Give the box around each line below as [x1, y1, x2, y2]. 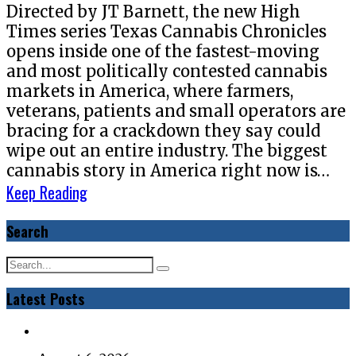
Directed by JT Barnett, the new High [6, 2, 300, 22]
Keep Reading [6, 180, 87, 205]
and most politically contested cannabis [6, 61, 327, 82]
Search [6, 220, 48, 242]
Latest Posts [6, 288, 84, 310]
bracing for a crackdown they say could [6, 121, 320, 141]
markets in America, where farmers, [6, 81, 293, 102]
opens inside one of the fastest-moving [6, 41, 319, 62]
